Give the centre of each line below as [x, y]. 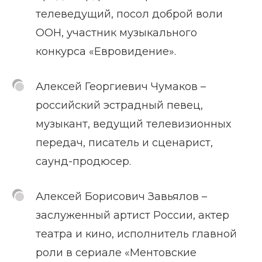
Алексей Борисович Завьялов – [121, 196]
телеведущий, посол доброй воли [129, 14]
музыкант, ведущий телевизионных [133, 124]
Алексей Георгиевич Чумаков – [121, 86]
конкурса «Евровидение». [106, 51]
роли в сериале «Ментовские [116, 252]
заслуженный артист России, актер [132, 215]
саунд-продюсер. [83, 161]
